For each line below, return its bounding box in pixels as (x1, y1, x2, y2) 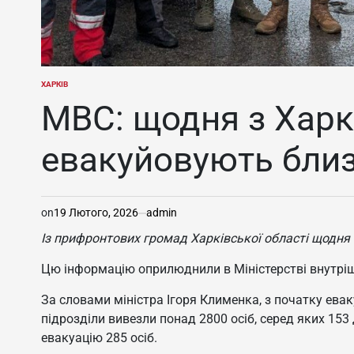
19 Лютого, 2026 (54, 206, 138, 220)
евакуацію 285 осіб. (41, 330, 157, 346)
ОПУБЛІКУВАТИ (40, 85, 98, 94)
